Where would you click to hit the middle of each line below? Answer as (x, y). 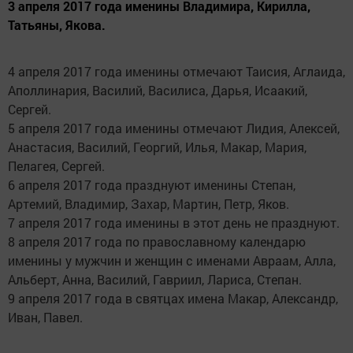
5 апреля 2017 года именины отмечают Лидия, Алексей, (174, 128)
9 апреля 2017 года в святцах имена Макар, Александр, (173, 299)
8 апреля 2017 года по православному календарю (157, 242)
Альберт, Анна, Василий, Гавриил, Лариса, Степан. (155, 280)
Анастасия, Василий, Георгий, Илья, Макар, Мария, (157, 147)
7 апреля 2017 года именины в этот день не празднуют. (174, 223)
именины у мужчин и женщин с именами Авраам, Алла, (172, 261)
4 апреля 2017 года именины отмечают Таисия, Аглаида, (176, 72)
